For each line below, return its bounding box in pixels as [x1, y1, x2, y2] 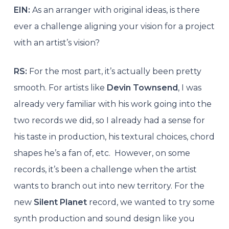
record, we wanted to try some [86, 197, 215, 207]
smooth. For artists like [13, 82, 107, 93]
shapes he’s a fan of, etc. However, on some [13, 148, 190, 158]
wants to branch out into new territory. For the [13, 180, 204, 191]
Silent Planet [33, 197, 87, 207]
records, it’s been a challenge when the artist [13, 164, 197, 174]
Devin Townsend [106, 82, 178, 93]
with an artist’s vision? [13, 37, 100, 48]
